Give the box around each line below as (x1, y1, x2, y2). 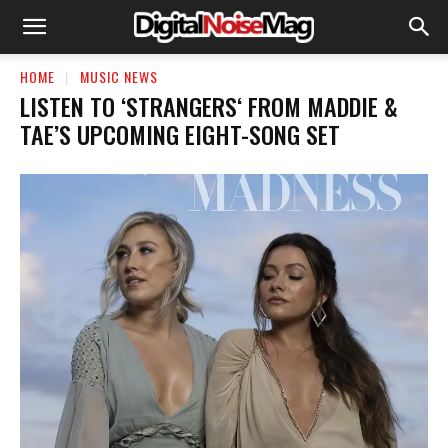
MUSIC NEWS (80, 66, 158, 87)
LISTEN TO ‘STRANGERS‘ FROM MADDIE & (20, 87, 398, 124)
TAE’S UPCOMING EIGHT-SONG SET (20, 115, 340, 152)
